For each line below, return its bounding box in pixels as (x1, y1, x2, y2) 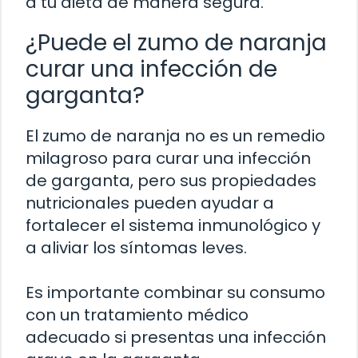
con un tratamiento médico (26, 303, 249, 326)
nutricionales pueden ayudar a (26, 191, 274, 214)
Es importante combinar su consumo (26, 280, 325, 304)
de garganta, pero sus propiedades (26, 169, 316, 192)
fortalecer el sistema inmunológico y (26, 213, 320, 237)
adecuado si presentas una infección (26, 325, 326, 348)
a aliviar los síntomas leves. (26, 236, 247, 259)
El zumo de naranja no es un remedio (26, 124, 325, 147)
